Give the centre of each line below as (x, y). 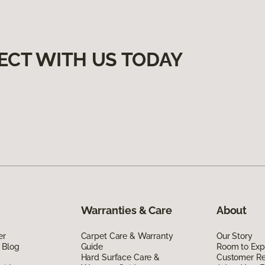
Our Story (234, 236)
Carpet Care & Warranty (127, 236)
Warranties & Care (126, 210)
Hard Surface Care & (120, 257)
